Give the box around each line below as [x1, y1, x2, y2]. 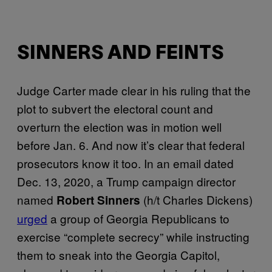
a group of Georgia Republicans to [47, 210, 229, 227]
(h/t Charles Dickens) [140, 191, 253, 208]
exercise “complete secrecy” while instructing [17, 228, 250, 245]
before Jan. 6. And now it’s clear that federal [17, 137, 245, 154]
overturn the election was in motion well [17, 118, 222, 135]
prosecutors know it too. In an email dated [17, 155, 234, 172]
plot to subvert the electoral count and [17, 100, 213, 117]
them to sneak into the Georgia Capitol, [17, 246, 220, 263]
